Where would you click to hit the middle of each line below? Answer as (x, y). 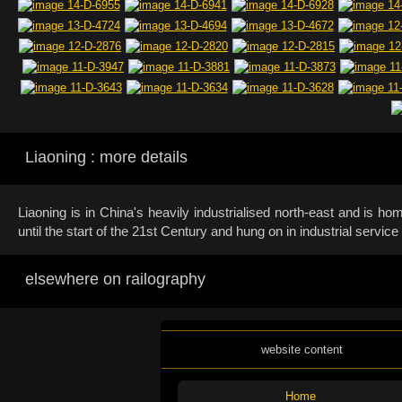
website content (301, 350)
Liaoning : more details (106, 157)
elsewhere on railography (115, 279)
